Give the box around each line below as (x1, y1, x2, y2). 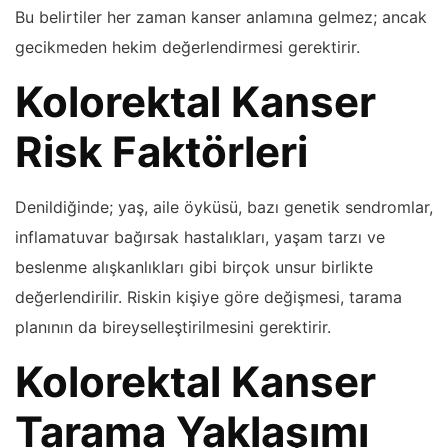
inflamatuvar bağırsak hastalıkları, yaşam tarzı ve (15, 226, 385, 247)
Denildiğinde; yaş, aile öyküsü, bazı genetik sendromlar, (15, 196, 433, 217)
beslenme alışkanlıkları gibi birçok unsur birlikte (15, 256, 373, 277)
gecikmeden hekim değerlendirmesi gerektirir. (15, 36, 360, 57)
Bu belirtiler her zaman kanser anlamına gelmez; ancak (15, 6, 427, 27)
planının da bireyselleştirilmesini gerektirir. (15, 316, 331, 337)
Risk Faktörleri (15, 125, 308, 177)
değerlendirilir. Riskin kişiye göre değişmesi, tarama (15, 286, 402, 307)
